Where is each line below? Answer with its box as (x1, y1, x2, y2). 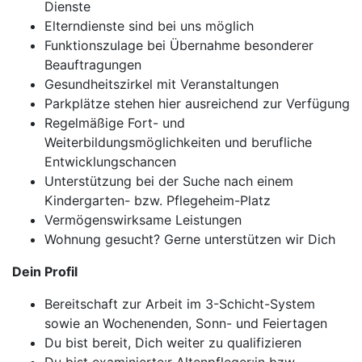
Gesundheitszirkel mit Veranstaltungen (44, 76, 279, 92)
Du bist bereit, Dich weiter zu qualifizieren (44, 335, 301, 351)
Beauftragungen (44, 57, 141, 73)
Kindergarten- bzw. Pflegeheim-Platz (44, 192, 271, 208)
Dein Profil (12, 263, 78, 280)
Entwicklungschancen (44, 154, 176, 170)
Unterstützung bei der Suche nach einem (44, 173, 293, 189)
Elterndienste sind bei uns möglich (44, 18, 254, 34)
